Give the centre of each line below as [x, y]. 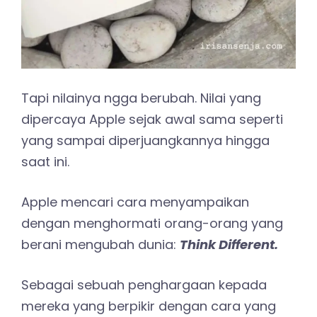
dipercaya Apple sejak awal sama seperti [152, 119]
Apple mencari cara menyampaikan [135, 202]
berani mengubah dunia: [100, 244]
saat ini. [45, 161]
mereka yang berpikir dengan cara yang [149, 306]
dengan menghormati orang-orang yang [152, 223]
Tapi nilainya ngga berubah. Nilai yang [141, 98]
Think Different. [229, 244]
